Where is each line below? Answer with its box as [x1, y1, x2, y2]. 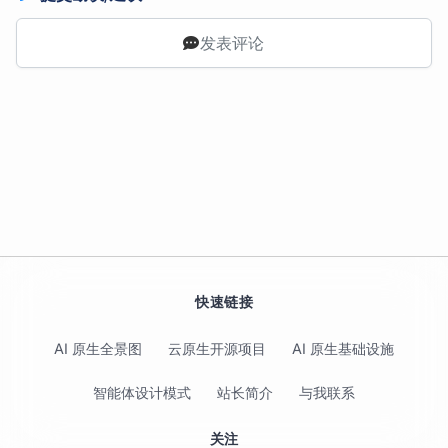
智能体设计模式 [93, 383, 191, 401]
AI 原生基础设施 [292, 339, 394, 357]
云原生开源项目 [168, 339, 266, 357]
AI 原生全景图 [54, 339, 142, 357]
